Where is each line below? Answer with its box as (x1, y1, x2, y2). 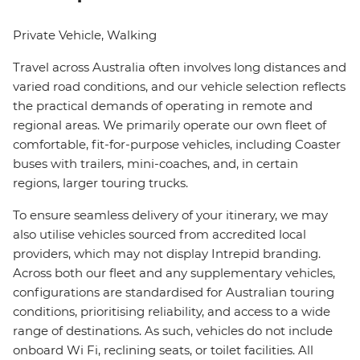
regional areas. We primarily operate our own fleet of (13, 117, 326, 133)
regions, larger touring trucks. (13, 175, 188, 191)
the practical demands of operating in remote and (13, 98, 313, 114)
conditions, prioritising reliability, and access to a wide (13, 304, 330, 320)
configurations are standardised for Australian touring (13, 284, 334, 301)
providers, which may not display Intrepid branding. (13, 246, 321, 262)
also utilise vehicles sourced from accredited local (13, 227, 306, 243)
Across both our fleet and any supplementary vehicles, (13, 265, 335, 281)
